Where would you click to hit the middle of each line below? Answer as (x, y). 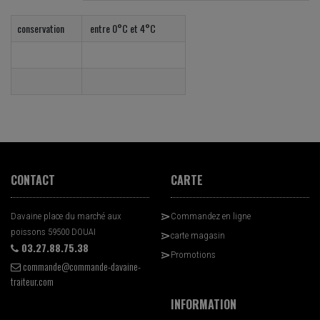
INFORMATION (204, 305)
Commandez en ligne (211, 216)
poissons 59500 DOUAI (53, 232)
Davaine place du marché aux (66, 216)
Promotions (193, 255)
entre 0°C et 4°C (122, 29)
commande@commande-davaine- (81, 266)
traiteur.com (32, 281)
